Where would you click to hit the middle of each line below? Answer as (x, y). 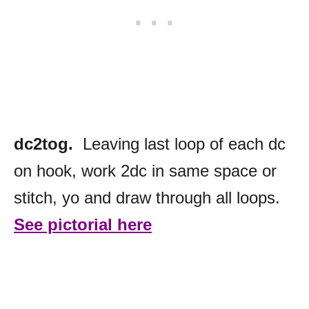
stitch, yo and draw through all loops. (147, 198)
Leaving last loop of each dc (179, 144)
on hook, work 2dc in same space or (145, 171)
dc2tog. (43, 144)
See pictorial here (83, 225)
